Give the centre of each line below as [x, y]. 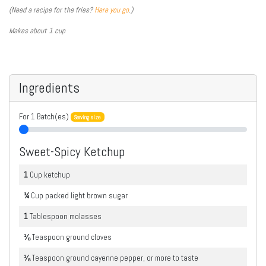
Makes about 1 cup [37, 30]
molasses [85, 216]
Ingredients [49, 88]
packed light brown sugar [86, 195]
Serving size [88, 117]
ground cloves [89, 237]
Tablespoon [50, 216]
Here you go [112, 9]
